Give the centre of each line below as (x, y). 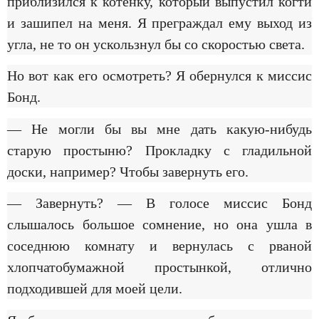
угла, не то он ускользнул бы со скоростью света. (156, 44)
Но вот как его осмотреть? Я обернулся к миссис (159, 76)
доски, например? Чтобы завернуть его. (128, 171)
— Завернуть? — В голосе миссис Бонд (159, 203)
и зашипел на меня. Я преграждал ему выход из (159, 22)
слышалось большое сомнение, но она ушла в (159, 225)
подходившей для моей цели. (95, 289)
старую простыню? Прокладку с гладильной (159, 150)
